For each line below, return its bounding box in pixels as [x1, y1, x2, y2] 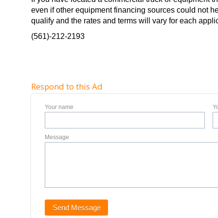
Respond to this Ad [31, 81, 103, 92]
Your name [45, 104, 74, 110]
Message [45, 134, 70, 141]
